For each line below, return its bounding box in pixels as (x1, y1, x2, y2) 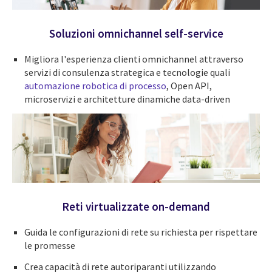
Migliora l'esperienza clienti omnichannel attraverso (24, 53, 243, 66)
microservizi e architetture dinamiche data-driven (24, 93, 230, 106)
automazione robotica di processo (24, 80, 166, 92)
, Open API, (166, 80, 212, 92)
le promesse (24, 239, 75, 252)
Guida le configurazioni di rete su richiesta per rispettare (24, 226, 257, 239)
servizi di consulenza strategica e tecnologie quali (24, 66, 230, 79)
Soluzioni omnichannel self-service (49, 25, 223, 41)
